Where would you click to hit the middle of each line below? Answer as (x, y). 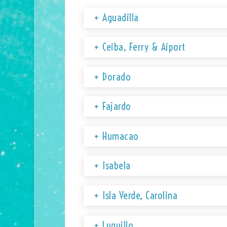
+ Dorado (112, 77)
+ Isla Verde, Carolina (136, 196)
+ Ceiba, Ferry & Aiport (140, 47)
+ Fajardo (112, 106)
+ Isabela (112, 166)
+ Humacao (116, 136)
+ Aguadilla (116, 17)
